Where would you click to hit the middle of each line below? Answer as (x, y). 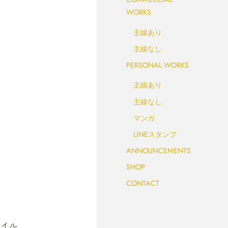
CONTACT (143, 183)
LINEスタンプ (155, 134)
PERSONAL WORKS (158, 65)
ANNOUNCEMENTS (159, 151)
